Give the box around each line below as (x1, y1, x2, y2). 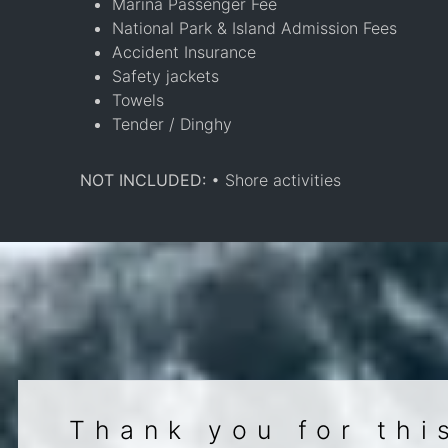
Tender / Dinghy (112, 113, 232, 134)
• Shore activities (211, 169, 341, 190)
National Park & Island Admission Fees (112, 17, 397, 38)
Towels (112, 89, 164, 110)
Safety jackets (112, 65, 219, 86)
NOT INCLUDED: (80, 169, 211, 190)
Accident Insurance (112, 41, 256, 62)
